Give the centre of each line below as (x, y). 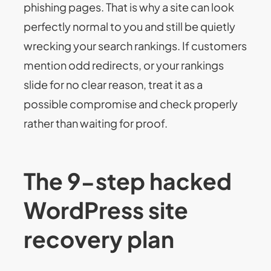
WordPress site (106, 209)
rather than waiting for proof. (96, 123)
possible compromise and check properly (131, 104)
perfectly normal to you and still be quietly (130, 27)
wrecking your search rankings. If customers (135, 46)
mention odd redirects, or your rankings (124, 65)
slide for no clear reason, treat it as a (113, 85)
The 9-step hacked (128, 180)
